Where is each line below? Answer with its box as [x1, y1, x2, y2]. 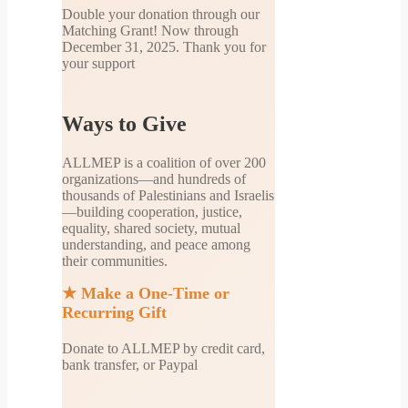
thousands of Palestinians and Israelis [62, 187, 274, 203]
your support [62, 55, 135, 71]
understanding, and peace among [62, 236, 250, 252]
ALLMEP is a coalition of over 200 [62, 154, 266, 170]
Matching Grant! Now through [62, 22, 239, 38]
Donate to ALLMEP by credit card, [62, 340, 265, 356]
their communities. [62, 252, 168, 269]
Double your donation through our [62, 5, 260, 22]
